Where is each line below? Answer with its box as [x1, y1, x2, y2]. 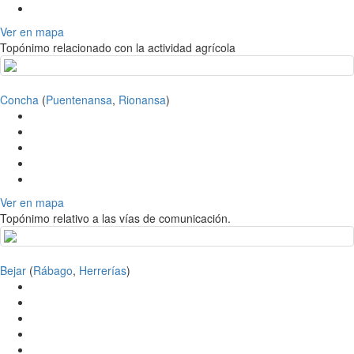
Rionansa [119, 92, 166, 108]
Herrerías [79, 262, 126, 279]
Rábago [33, 262, 73, 279]
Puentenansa [46, 92, 112, 108]
